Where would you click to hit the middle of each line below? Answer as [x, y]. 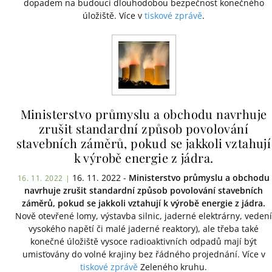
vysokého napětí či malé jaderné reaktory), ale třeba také [144, 229]
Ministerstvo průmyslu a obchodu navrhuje [144, 114]
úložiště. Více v [114, 15]
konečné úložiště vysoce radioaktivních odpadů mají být [144, 241]
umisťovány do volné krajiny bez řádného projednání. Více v [144, 254]
